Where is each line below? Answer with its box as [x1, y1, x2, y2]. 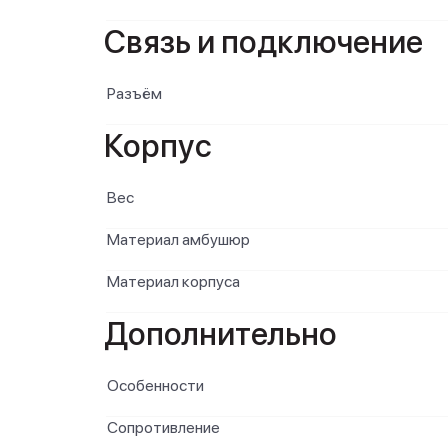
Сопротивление [107, 418, 220, 437]
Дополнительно [104, 315, 337, 353]
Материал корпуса [107, 272, 240, 291]
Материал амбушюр [107, 230, 250, 249]
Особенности [107, 376, 204, 395]
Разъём [107, 84, 162, 103]
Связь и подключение [104, 23, 423, 61]
